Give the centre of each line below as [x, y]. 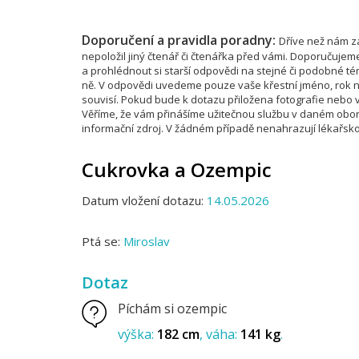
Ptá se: [103, 241]
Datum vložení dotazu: [144, 200]
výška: [137, 334]
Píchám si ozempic [172, 309]
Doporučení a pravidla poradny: [180, 40]
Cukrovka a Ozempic [177, 169]
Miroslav [147, 241]
